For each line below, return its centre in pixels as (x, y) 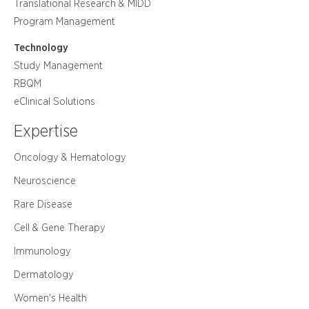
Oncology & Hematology (70, 158)
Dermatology (44, 275)
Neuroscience (45, 181)
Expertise (46, 131)
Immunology (42, 251)
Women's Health (50, 298)
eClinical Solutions (54, 102)
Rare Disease (43, 205)
